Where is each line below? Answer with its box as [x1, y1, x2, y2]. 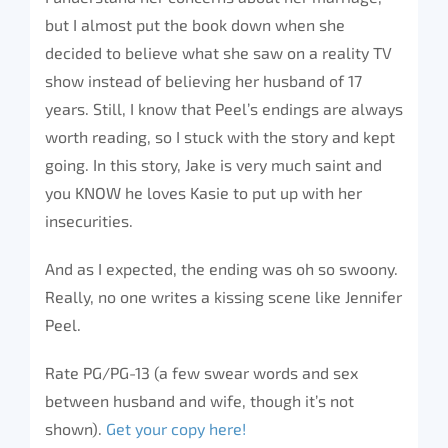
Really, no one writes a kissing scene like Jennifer [45, 287, 402, 306]
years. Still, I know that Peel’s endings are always [45, 99, 403, 118]
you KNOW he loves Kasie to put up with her [45, 183, 362, 202]
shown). [45, 419, 106, 438]
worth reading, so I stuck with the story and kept [45, 127, 395, 146]
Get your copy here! [106, 419, 246, 438]
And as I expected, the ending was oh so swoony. [45, 259, 398, 278]
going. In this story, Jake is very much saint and [45, 155, 382, 174]
